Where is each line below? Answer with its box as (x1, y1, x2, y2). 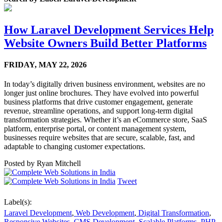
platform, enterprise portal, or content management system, (4, 124, 186, 133)
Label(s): (4, 198, 32, 207)
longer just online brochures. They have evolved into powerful (4, 89, 199, 98)
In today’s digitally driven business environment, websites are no (4, 80, 205, 89)
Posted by (4, 159, 35, 168)
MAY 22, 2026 (39, 60, 87, 69)
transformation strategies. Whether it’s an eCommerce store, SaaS (4, 115, 207, 124)
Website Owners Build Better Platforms (4, 36, 207, 50)
